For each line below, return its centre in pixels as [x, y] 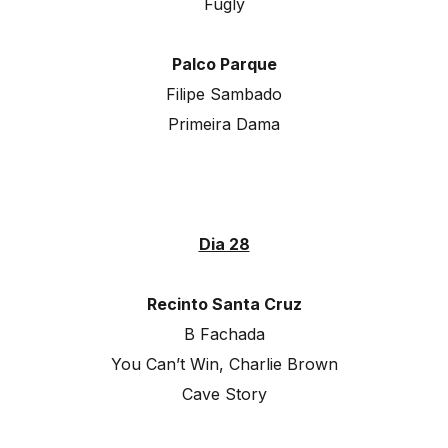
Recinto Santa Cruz [224, 304]
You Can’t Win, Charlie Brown [224, 364]
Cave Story [224, 394]
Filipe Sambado [224, 94]
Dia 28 [224, 244]
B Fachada [224, 334]
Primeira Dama [224, 124]
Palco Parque [224, 64]
